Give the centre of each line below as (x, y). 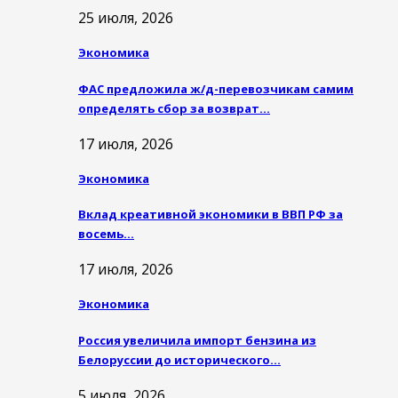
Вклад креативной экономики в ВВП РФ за (211, 215)
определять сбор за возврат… (174, 108)
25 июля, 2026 (126, 18)
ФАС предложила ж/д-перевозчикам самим (216, 88)
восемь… (106, 234)
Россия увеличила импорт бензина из (197, 340)
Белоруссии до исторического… (179, 359)
